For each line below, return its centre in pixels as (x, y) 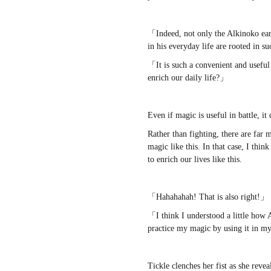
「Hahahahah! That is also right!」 (208, 197)
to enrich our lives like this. (195, 160)
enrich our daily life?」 (188, 78)
